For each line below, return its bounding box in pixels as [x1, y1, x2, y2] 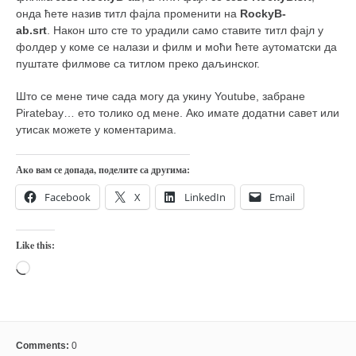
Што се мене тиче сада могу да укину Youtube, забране [16, 90, 305, 103]
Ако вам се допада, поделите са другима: [16, 163, 190, 177]
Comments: [16, 339, 72, 351]
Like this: [16, 238, 55, 253]
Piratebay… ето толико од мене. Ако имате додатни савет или [16, 106, 339, 120]
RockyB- [240, 7, 286, 21]
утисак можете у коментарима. [16, 123, 176, 137]
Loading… [29, 261, 81, 275]
